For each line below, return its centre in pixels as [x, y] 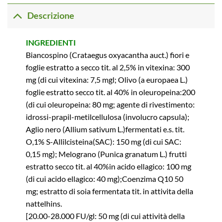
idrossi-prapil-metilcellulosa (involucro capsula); [107, 116]
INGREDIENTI [51, 42]
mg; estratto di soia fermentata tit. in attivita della [109, 191]
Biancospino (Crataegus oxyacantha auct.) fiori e [107, 55]
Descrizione [51, 16]
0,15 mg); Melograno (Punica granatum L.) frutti [106, 154]
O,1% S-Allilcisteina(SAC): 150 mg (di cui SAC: [103, 141]
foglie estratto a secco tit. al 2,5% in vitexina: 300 [108, 67]
